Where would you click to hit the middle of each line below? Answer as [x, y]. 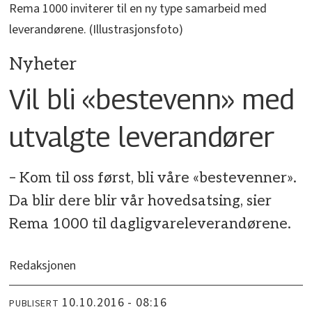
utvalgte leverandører [142, 136]
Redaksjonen [43, 266]
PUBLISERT [34, 303]
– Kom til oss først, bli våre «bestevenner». [153, 178]
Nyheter [43, 65]
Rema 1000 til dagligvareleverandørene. [150, 224]
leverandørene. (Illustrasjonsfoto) [96, 30]
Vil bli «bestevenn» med [152, 99]
